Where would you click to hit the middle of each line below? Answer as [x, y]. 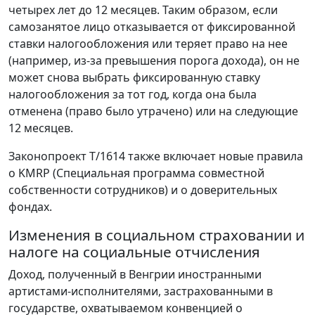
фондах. [32, 207]
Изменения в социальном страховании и [156, 235]
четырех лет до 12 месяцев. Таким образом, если [143, 10]
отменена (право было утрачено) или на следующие [153, 111]
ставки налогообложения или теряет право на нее [148, 44]
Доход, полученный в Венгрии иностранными [135, 275]
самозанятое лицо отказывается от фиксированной [152, 27]
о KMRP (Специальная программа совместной [136, 173]
